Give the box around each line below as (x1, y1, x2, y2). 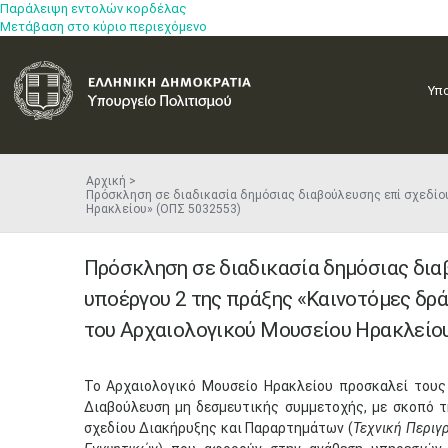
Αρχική (85, 174, 126, 188)
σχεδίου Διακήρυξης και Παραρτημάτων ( (83, 420, 354, 436)
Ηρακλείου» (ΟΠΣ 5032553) (85, 202, 247, 216)
